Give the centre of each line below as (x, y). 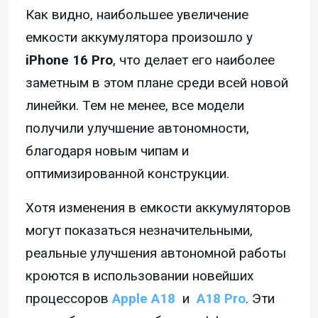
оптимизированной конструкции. (127, 174)
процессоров (69, 299)
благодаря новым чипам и (107, 151)
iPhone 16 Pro (69, 60)
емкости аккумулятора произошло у (139, 38)
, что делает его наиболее (194, 60)
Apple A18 (144, 299)
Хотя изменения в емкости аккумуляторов (158, 208)
